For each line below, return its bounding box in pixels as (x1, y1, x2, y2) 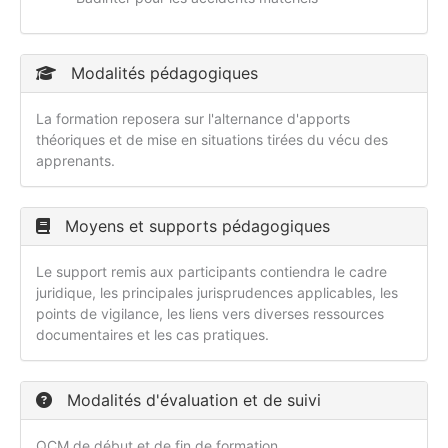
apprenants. (36, 152, 115, 170)
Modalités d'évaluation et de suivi (62, 390, 321, 411)
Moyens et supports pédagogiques (60, 216, 330, 237)
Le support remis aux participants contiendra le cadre (36, 263, 387, 281)
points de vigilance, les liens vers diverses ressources (36, 305, 384, 323)
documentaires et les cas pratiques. (36, 326, 269, 344)
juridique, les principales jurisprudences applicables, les (36, 284, 398, 302)
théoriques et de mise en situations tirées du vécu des (36, 131, 388, 149)
